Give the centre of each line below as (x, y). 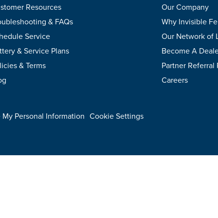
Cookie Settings (116, 116)
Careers (175, 80)
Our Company (185, 7)
